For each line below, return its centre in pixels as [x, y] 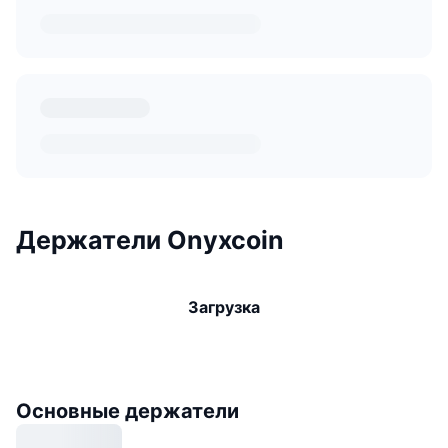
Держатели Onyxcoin [150, 239]
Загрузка [224, 306]
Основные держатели [127, 410]
